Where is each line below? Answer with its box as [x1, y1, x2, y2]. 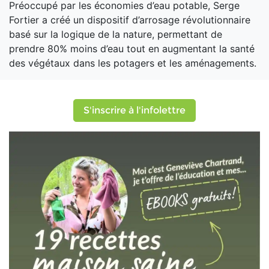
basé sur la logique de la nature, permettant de [9, 28, 222, 40]
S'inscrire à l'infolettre [83, 104, 186, 116]
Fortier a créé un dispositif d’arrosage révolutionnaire [9, 14, 250, 26]
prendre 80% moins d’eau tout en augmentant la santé [9, 43, 255, 55]
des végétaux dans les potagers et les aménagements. [9, 57, 256, 69]
